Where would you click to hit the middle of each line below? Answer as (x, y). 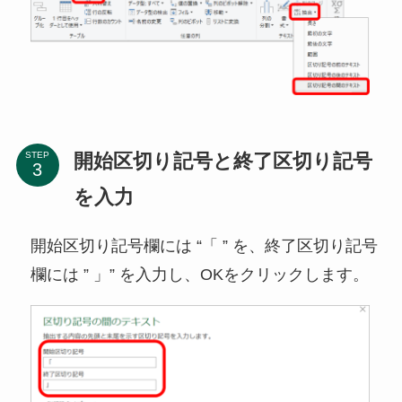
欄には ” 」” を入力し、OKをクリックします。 (199, 274)
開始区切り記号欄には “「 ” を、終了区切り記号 (204, 245)
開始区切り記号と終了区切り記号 (223, 161)
